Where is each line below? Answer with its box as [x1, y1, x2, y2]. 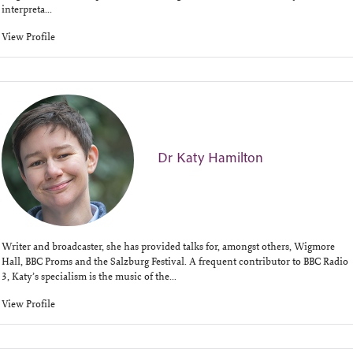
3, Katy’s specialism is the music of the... [2, 269, 176, 283]
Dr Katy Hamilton [157, 148, 263, 167]
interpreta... [2, 2, 52, 16]
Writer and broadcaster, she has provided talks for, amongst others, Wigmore [2, 240, 335, 253]
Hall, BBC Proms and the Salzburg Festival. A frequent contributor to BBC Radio [2, 255, 348, 268]
